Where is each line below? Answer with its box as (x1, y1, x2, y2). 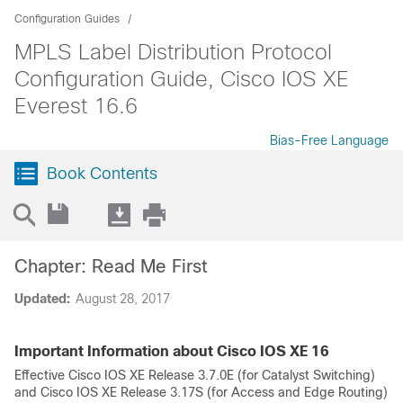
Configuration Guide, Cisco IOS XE (14, 67, 349, 91)
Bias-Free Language (270, 133, 389, 148)
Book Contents (47, 165, 157, 183)
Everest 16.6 (14, 94, 138, 118)
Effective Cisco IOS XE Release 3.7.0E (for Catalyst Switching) (14, 368, 375, 382)
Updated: (14, 291, 70, 306)
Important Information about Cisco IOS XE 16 (14, 344, 329, 359)
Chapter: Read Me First (14, 256, 207, 276)
